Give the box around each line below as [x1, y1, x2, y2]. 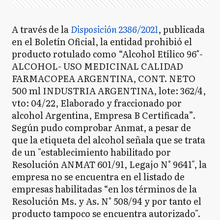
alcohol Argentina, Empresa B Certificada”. [12, 109, 195, 122]
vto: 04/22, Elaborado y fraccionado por [12, 96, 182, 110]
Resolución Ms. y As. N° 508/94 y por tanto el [12, 194, 201, 208]
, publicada [158, 23, 205, 36]
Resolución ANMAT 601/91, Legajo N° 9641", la [12, 158, 207, 171]
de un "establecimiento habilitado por [12, 145, 171, 159]
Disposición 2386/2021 [71, 23, 158, 36]
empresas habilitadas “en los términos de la [12, 182, 197, 195]
